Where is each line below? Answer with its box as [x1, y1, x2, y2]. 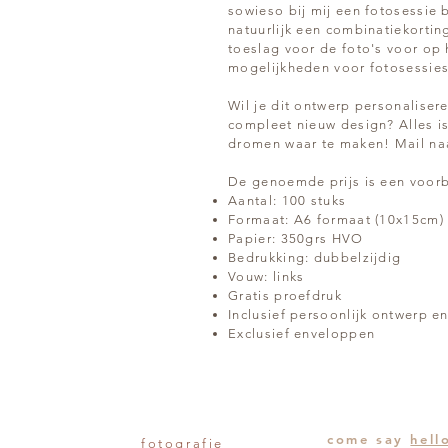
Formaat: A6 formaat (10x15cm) [228, 212, 444, 227]
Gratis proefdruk [228, 288, 342, 303]
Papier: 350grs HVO [228, 231, 364, 246]
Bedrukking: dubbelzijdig [228, 250, 402, 265]
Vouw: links [228, 269, 305, 284]
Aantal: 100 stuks [228, 193, 347, 208]
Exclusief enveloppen [228, 326, 376, 341]
